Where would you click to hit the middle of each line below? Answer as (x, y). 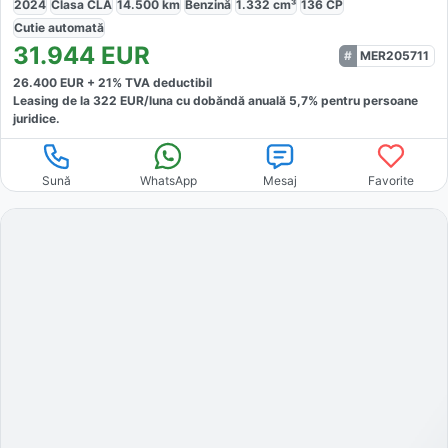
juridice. (36, 118)
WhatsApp (168, 180)
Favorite (391, 180)
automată (76, 27)
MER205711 (394, 55)
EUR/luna (145, 100)
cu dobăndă (209, 100)
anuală (268, 100)
